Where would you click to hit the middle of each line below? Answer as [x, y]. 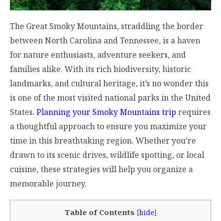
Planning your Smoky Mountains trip [106, 112]
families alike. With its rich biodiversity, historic [100, 69]
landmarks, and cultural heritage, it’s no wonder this [109, 83]
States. [23, 112]
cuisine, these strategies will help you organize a [101, 169]
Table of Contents [100, 212]
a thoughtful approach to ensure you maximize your [108, 126]
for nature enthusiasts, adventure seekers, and [98, 55]
